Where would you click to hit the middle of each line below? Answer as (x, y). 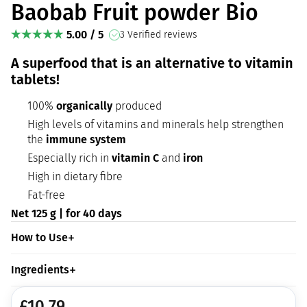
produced (137, 106)
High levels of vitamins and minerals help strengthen (156, 124)
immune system (86, 139)
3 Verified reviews (159, 35)
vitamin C (135, 158)
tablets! (35, 79)
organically (84, 106)
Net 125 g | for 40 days (66, 213)
